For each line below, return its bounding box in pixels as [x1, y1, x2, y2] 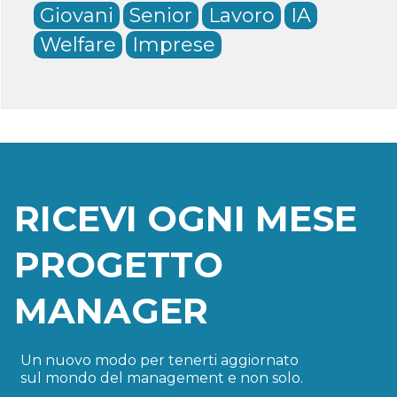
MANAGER [13, 289, 208, 333]
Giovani [40, 3, 114, 27]
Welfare [40, 32, 117, 57]
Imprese [132, 32, 216, 57]
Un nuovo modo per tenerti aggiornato [19, 352, 299, 370]
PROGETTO [13, 243, 223, 287]
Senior [129, 3, 193, 27]
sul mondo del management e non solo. [19, 370, 303, 387]
